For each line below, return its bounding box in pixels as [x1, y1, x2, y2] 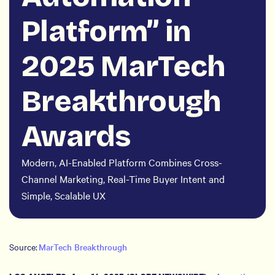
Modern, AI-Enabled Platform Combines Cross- [21, 155, 222, 169]
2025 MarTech [21, 48, 226, 84]
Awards [21, 118, 131, 154]
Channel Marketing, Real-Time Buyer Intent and [21, 172, 225, 185]
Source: [9, 241, 39, 253]
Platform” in [21, 14, 192, 49]
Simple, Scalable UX [21, 188, 106, 202]
